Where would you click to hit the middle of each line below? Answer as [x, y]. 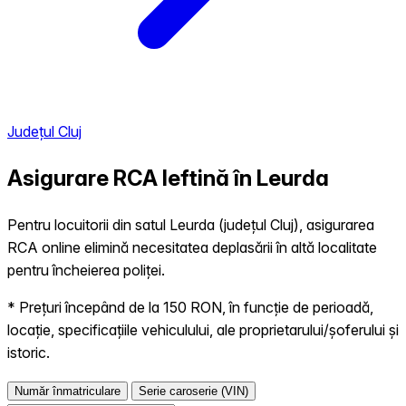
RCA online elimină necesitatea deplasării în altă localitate [192, 247]
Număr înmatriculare [68, 391]
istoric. [29, 352]
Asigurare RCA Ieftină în [132, 178]
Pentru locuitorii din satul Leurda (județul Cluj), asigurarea [191, 224]
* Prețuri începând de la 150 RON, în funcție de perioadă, [190, 307]
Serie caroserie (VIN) [193, 391]
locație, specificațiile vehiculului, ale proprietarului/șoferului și [203, 329]
